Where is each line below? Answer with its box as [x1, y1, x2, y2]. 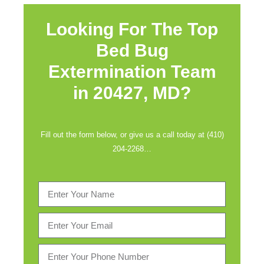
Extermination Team [48, 62, 216, 81]
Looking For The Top [46, 19, 218, 39]
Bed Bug [95, 41, 169, 60]
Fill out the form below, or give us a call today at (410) [40, 130, 224, 139]
